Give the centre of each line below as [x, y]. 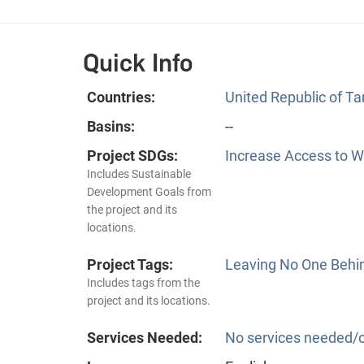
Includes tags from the [143, 282]
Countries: [121, 97]
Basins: [111, 126]
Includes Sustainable [139, 173]
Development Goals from [149, 191]
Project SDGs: [132, 155]
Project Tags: [130, 264]
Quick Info [138, 63]
